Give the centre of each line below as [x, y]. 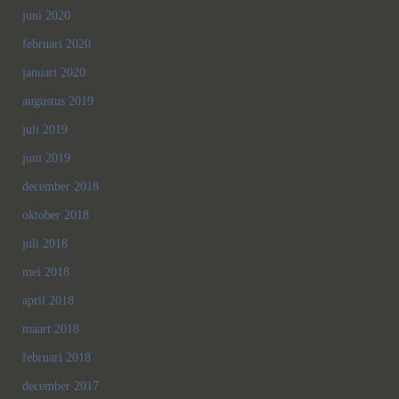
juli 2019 [45, 130]
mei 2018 [46, 273]
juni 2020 [46, 16]
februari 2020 [57, 45]
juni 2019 [46, 159]
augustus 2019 [58, 102]
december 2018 [61, 187]
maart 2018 [51, 330]
